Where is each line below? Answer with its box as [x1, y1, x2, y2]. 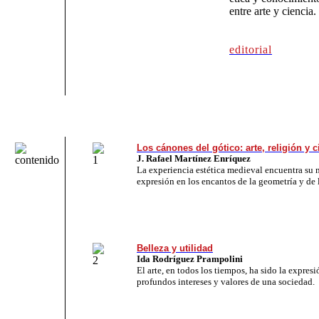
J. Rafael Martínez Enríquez [137, 152, 251, 164]
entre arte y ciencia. [229, 4, 316, 17]
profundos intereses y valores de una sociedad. [137, 276, 315, 287]
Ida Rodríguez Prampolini [137, 253, 243, 264]
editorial [229, 43, 272, 56]
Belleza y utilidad [137, 242, 213, 253]
